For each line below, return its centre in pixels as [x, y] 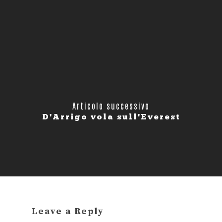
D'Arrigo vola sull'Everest [111, 117]
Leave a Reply [68, 211]
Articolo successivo [111, 106]
